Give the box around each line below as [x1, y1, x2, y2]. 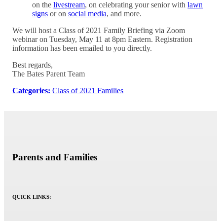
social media [68, 9, 107, 18]
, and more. [107, 9, 142, 18]
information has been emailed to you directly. [12, 43, 152, 52]
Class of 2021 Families [52, 86, 124, 95]
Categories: [12, 86, 51, 95]
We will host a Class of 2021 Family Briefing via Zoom [12, 26, 185, 35]
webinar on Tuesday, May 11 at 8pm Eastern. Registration [12, 35, 193, 43]
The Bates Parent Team [12, 69, 85, 78]
